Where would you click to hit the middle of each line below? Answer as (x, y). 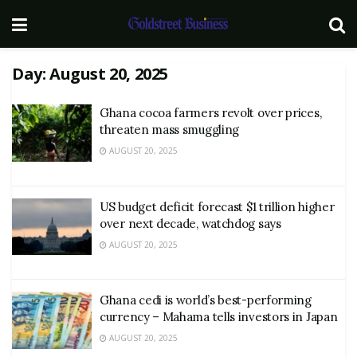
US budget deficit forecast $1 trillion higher (217, 206)
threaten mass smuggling (170, 129)
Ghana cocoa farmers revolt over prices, (211, 113)
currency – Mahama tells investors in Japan (219, 317)
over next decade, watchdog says (190, 223)
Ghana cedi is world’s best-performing (206, 300)
